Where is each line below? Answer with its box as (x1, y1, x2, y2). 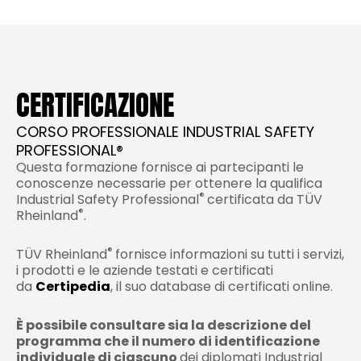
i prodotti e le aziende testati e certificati (16, 261, 273, 280)
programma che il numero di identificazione (16, 332, 320, 351)
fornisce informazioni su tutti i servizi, (115, 245, 344, 264)
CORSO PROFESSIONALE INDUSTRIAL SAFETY (16, 122, 314, 143)
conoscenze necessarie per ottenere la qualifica (16, 174, 322, 193)
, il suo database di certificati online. (110, 277, 333, 297)
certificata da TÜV (207, 190, 322, 210)
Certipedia (35, 277, 110, 297)
